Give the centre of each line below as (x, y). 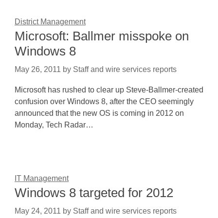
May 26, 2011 (38, 69)
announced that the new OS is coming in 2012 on (99, 113)
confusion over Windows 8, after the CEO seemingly (104, 101)
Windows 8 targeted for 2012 (94, 193)
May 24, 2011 (38, 211)
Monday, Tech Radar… (54, 125)
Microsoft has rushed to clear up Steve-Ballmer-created (109, 90)
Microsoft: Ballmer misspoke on (102, 36)
